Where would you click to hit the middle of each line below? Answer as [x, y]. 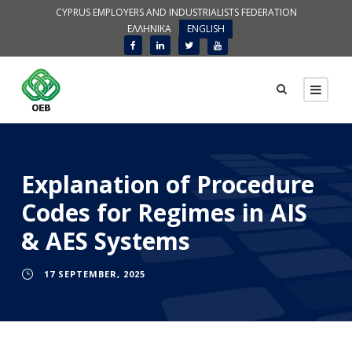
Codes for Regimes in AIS [164, 213]
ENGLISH [206, 28]
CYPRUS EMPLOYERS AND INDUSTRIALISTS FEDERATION [176, 12]
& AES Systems [106, 241]
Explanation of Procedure [168, 185]
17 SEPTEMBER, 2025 [95, 274]
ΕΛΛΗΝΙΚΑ [149, 28]
